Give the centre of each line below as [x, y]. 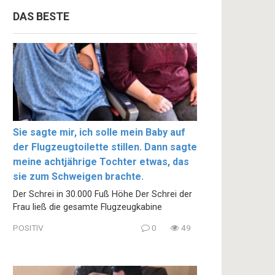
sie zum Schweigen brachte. [78, 177]
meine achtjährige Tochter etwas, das [101, 162]
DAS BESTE [41, 17]
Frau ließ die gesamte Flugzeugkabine [87, 207]
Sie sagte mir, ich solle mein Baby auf [99, 133]
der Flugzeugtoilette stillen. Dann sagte [105, 147]
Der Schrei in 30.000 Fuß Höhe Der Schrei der [103, 195]
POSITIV [28, 227]
